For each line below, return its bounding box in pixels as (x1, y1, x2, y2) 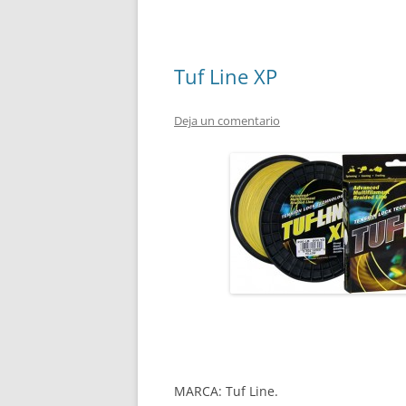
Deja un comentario (174, 112, 280, 129)
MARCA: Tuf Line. (174, 382, 278, 400)
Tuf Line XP (174, 63, 277, 90)
